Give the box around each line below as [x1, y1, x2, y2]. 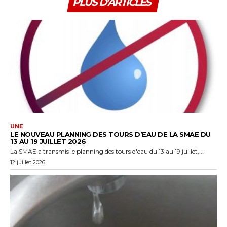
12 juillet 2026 [10, 158, 45, 166]
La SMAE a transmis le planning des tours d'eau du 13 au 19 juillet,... [10, 147, 204, 155]
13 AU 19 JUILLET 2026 [10, 137, 86, 145]
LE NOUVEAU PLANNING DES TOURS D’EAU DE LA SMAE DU [10, 130, 211, 138]
